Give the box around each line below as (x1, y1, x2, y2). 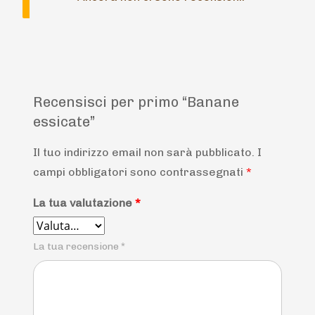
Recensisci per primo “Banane (33, 93, 239, 110)
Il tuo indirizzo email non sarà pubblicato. (33, 145, 255, 159)
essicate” (33, 112, 96, 130)
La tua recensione (33, 240, 121, 252)
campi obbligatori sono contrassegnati (33, 165, 246, 179)
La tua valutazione (33, 195, 135, 210)
